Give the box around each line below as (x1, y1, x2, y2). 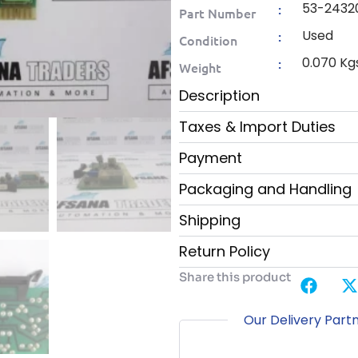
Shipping (179, 210, 241, 231)
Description (179, 86, 260, 106)
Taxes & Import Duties (179, 117, 336, 137)
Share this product (179, 269, 291, 285)
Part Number (179, 4, 256, 22)
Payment (179, 148, 242, 169)
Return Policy (179, 241, 270, 262)
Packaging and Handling (179, 179, 352, 200)
